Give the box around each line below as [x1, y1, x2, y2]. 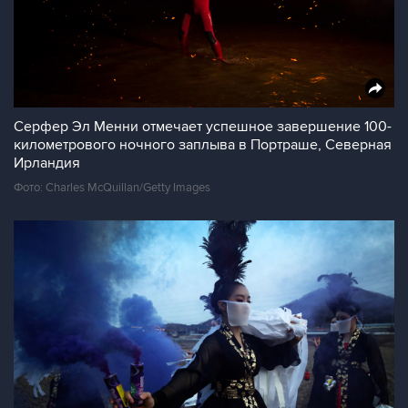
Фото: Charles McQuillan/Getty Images [14, 180, 210, 195]
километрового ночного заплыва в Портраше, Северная [14, 136, 392, 154]
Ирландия [14, 154, 80, 172]
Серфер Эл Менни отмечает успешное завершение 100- [14, 117, 392, 136]
